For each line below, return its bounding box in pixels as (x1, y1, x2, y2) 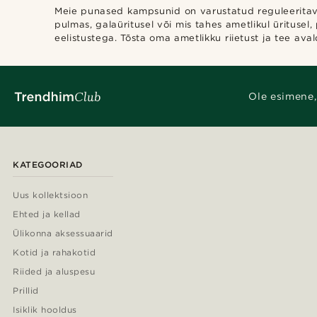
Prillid (13, 285, 39, 296)
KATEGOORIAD (13, 159, 83, 170)
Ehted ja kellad (13, 209, 81, 219)
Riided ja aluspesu (13, 266, 96, 277)
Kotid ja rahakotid (13, 247, 96, 258)
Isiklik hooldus (13, 304, 77, 315)
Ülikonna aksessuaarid (13, 228, 113, 238)
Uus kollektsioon (13, 190, 88, 200)
